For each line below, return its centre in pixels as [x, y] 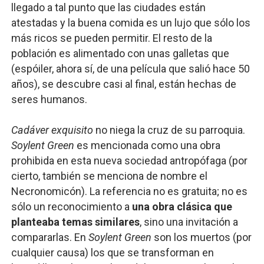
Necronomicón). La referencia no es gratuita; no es [129, 191]
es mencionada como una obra [147, 145]
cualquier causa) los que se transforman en [112, 253]
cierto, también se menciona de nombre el [109, 176]
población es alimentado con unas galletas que [120, 53]
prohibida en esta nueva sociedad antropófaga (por [129, 161]
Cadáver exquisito [53, 130]
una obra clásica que [182, 207]
